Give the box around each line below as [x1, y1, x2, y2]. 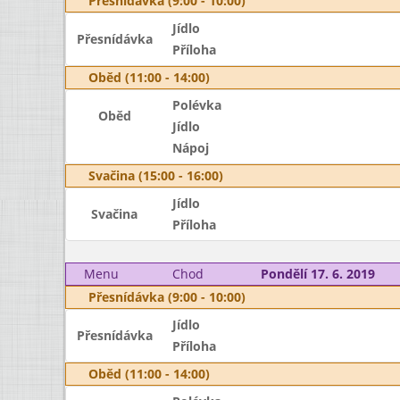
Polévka [171, 96, 221, 113]
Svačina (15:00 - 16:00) [88, 167, 223, 184]
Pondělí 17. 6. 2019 [260, 265, 375, 282]
